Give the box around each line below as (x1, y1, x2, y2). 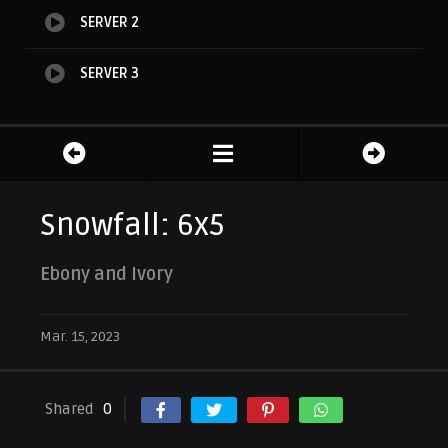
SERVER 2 (80, 14, 139, 32)
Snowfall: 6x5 (40, 207, 224, 245)
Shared (45, 400, 93, 419)
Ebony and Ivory (40, 263, 173, 286)
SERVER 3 (80, 65, 139, 83)
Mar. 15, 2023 (40, 328, 120, 346)
